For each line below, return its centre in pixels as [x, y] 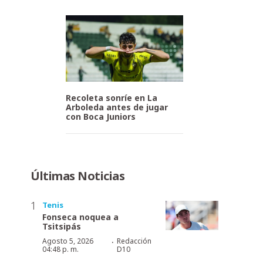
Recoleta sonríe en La [112, 97]
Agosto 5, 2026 [68, 241]
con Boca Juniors [101, 116]
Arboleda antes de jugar [117, 107]
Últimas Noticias [77, 176]
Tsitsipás [62, 226]
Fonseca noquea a [80, 217]
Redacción [134, 241]
